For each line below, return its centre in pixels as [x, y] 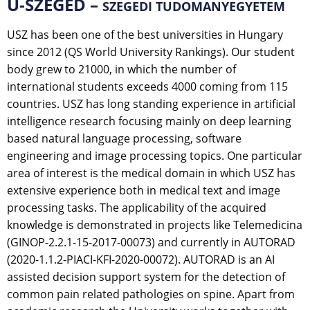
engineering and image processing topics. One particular [155, 155]
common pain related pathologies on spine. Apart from [151, 294]
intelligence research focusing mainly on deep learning [149, 121]
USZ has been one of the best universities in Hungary [145, 34]
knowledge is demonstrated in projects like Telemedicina [155, 225]
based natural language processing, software [124, 138]
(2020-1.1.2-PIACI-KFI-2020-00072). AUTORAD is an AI [141, 259]
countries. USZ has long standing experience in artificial [151, 103]
